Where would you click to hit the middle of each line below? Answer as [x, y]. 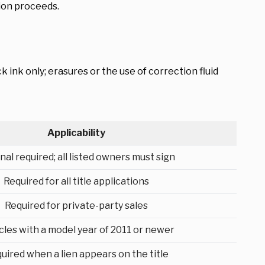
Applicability [76, 133]
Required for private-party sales [76, 206]
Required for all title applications [76, 181]
